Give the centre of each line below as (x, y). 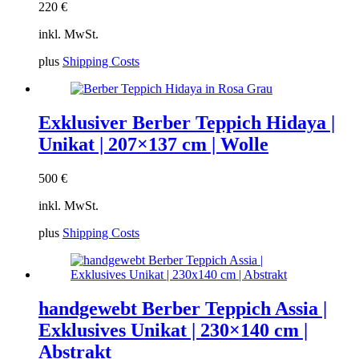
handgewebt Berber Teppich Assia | (183, 309)
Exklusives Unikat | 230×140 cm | (173, 331)
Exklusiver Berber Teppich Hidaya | (187, 123)
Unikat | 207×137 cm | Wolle (153, 145)
